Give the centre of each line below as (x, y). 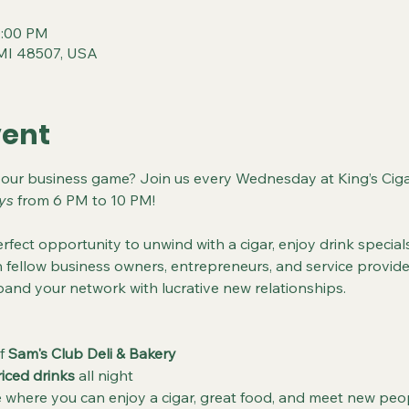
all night (104, 375)
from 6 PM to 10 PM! (84, 200)
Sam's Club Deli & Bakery (92, 353)
